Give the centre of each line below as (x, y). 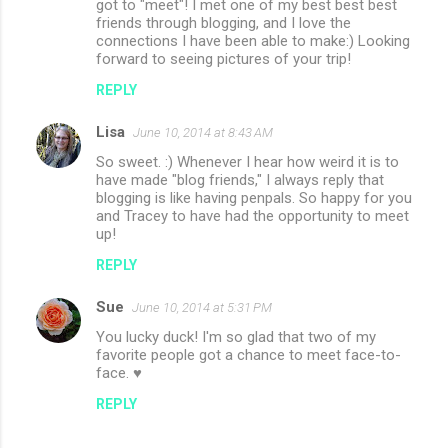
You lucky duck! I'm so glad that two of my (236, 336)
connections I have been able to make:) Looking (253, 40)
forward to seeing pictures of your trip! (223, 58)
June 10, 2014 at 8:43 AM (203, 132)
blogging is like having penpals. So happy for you (254, 197)
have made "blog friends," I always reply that (240, 179)
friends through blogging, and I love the (223, 22)
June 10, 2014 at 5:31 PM (202, 307)
